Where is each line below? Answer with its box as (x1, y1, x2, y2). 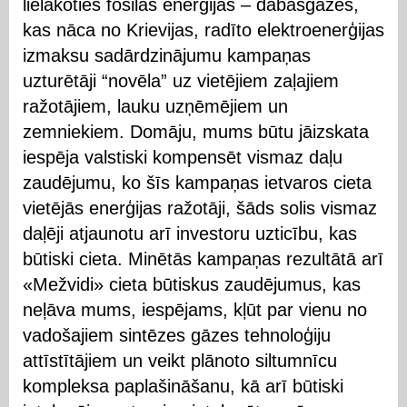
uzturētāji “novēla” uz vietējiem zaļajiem (23, 70, 339, 91)
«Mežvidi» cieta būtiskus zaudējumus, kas (23, 273, 361, 294)
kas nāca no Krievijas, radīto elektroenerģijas (23, 19, 384, 40)
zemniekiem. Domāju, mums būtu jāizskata (23, 121, 369, 142)
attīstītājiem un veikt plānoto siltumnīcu (23, 350, 337, 371)
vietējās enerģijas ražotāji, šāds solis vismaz (23, 197, 377, 218)
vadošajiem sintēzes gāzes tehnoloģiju (23, 324, 331, 345)
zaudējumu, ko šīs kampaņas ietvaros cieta (23, 172, 372, 193)
